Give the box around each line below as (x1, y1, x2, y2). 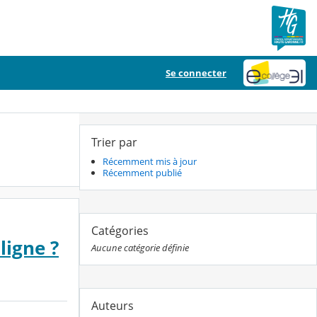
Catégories (91, 223, 149, 239)
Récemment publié (103, 166, 182, 180)
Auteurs (91, 298, 134, 314)
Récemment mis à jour (103, 155, 197, 168)
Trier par (91, 134, 137, 150)
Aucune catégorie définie (91, 241, 189, 255)
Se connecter (166, 67, 226, 79)
